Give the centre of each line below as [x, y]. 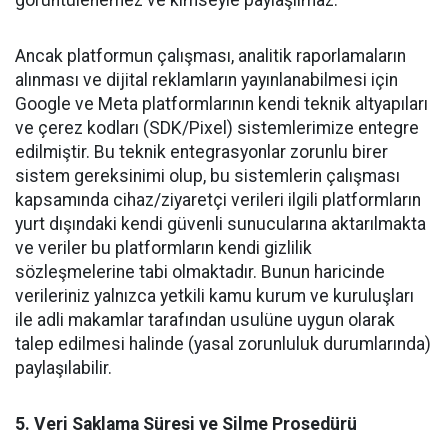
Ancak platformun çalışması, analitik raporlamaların [210, 56]
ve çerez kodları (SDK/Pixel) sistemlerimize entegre [217, 128]
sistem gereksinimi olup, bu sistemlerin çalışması [207, 176]
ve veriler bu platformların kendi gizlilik [163, 248]
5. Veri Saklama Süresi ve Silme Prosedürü [186, 424]
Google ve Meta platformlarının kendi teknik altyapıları [221, 104]
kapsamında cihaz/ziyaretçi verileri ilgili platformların [218, 200]
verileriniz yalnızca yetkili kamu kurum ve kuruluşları [214, 296]
